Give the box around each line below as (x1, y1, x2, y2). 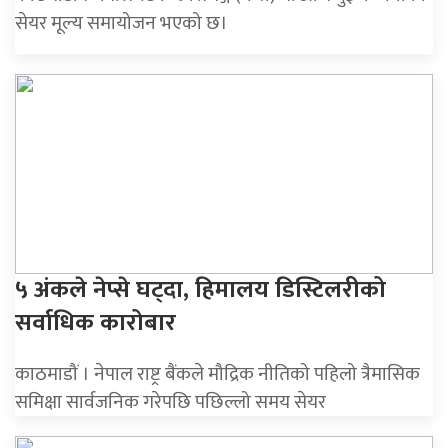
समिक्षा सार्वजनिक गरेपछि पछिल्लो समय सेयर (15, 385, 326, 418)
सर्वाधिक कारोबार (15, 302, 176, 343)
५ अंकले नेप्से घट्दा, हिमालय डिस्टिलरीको (15, 269, 386, 310)
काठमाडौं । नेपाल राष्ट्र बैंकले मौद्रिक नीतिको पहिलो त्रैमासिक (15, 357, 420, 390)
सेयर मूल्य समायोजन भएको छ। (15, 7, 228, 40)
